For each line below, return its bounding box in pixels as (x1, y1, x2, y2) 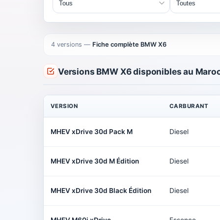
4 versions (51, 41, 82, 48)
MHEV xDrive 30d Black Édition (51, 187, 151, 194)
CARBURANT (169, 103, 209, 110)
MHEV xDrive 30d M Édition (51, 157, 139, 165)
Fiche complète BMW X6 (92, 41, 166, 48)
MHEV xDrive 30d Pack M (51, 128, 133, 136)
